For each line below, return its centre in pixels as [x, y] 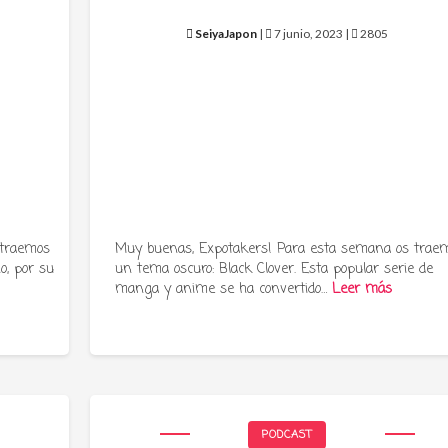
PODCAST [287, 435]
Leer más [362, 289]
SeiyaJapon [226, 33]
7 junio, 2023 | [312, 33]
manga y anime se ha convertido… [224, 289]
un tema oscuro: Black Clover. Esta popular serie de [274, 269]
